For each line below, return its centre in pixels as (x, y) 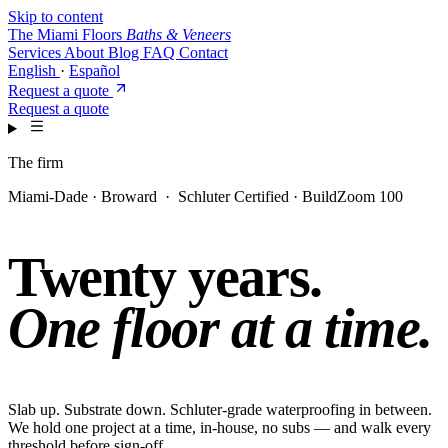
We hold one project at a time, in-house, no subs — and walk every (219, 427)
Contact (203, 52)
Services (36, 52)
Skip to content (55, 16)
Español (94, 70)
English (34, 70)
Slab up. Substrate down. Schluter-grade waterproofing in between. (220, 409)
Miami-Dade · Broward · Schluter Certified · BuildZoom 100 (205, 196)
